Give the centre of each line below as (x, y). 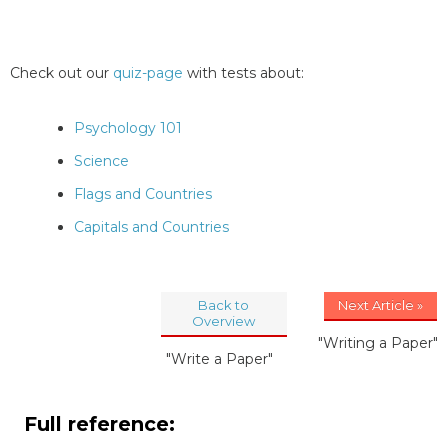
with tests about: (243, 72)
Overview (224, 320)
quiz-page (148, 72)
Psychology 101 (128, 127)
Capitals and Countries (151, 226)
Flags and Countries (143, 193)
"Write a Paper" (220, 358)
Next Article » (380, 304)
